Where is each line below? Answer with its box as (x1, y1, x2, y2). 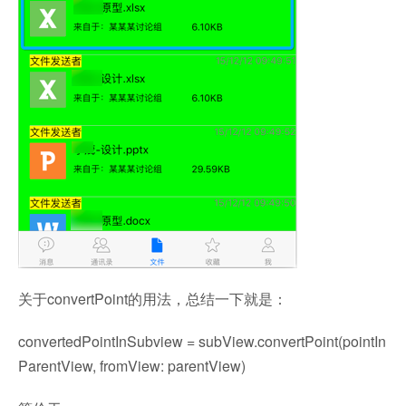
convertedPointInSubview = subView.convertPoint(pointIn (18, 331, 386, 352)
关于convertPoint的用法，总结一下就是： (18, 288, 287, 309)
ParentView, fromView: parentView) (18, 355, 246, 376)
